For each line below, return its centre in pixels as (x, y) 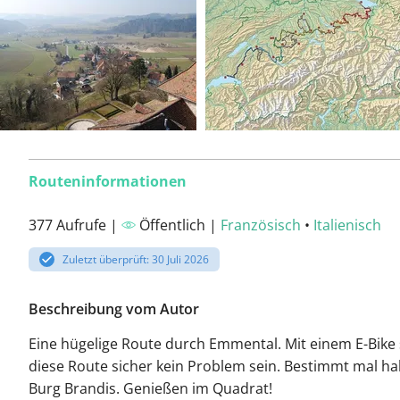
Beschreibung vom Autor (114, 309)
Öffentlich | (178, 225)
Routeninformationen (108, 181)
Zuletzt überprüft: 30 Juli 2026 (136, 259)
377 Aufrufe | (75, 225)
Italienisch (347, 225)
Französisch (261, 225)
